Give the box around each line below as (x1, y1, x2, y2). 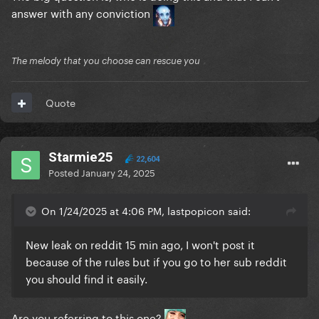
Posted (48, 164, 81, 179)
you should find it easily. (26, 269, 147, 287)
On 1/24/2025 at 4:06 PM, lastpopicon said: (41, 202, 251, 219)
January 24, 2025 (81, 164, 155, 179)
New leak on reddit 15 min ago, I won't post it (26, 235, 255, 253)
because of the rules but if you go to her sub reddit (26, 252, 287, 270)
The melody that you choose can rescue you (11, 55, 200, 67)
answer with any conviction (11, 4, 153, 21)
